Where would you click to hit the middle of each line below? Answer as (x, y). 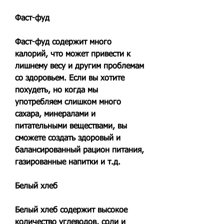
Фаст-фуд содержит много (63, 42)
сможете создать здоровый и (68, 138)
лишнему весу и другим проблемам (79, 66)
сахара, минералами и (55, 114)
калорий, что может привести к (73, 54)
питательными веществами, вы (71, 126)
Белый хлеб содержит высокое (71, 210)
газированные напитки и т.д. (68, 162)
